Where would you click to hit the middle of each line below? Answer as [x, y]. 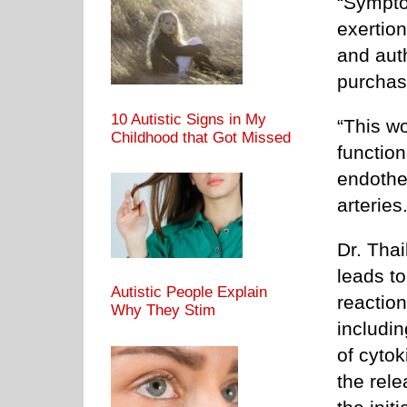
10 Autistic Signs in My [189, 119]
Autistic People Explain [189, 293]
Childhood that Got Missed [201, 137]
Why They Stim [163, 311]
